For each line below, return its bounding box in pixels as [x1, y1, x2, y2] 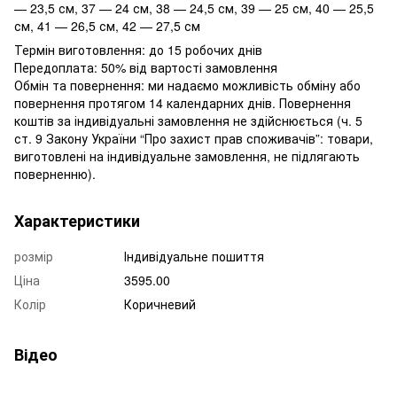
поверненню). [14, 165, 96, 183]
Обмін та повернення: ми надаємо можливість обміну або [14, 76, 361, 95]
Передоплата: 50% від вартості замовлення [14, 58, 277, 77]
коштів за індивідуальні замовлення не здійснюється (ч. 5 [14, 112, 362, 130]
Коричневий [124, 295, 196, 314]
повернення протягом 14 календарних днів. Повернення [14, 94, 351, 113]
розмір [14, 247, 53, 266]
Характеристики [14, 209, 140, 233]
